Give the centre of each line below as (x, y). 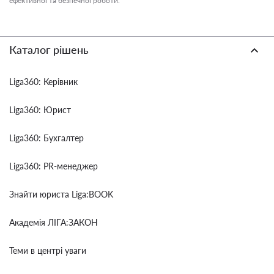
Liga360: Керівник (43, 82)
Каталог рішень (49, 50)
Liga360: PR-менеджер (54, 166)
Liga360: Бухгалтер (46, 138)
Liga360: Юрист (40, 110)
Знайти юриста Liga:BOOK (61, 194)
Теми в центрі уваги (48, 250)
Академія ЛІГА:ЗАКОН (54, 222)
